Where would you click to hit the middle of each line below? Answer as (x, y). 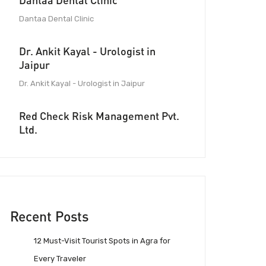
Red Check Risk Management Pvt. (99, 116)
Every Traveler (60, 258)
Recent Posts (49, 216)
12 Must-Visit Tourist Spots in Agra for (102, 240)
